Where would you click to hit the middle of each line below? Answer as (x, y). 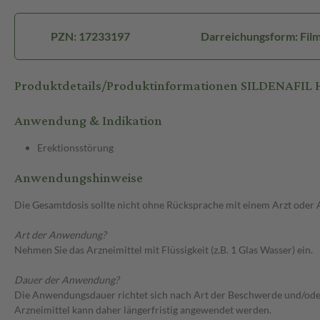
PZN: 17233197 (90, 36)
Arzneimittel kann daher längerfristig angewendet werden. (143, 310)
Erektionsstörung (75, 148)
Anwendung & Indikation (88, 121)
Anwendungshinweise (79, 179)
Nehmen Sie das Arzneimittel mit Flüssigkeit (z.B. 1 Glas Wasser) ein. (164, 250)
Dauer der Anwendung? (67, 280)
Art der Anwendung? (60, 235)
